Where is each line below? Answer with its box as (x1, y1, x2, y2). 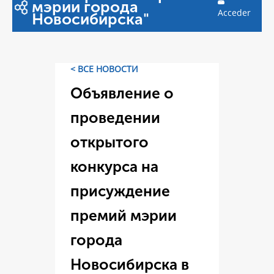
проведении (70, 109, 160, 127)
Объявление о (70, 84, 174, 102)
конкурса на (70, 158, 158, 176)
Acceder (217, 7, 251, 18)
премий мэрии (70, 207, 177, 224)
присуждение (70, 182, 170, 200)
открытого (70, 133, 149, 151)
